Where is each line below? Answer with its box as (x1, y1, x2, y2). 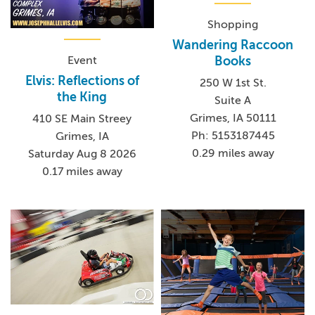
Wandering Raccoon (172, 38, 294, 53)
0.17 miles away (41, 165, 122, 178)
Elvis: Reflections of (25, 73, 139, 88)
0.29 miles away (191, 147, 274, 160)
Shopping (207, 18, 259, 32)
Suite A (214, 94, 252, 108)
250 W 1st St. (199, 77, 266, 90)
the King (57, 89, 108, 104)
